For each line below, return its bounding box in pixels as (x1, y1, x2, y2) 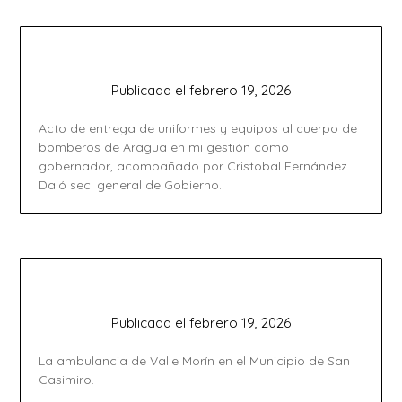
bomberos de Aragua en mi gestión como (39, 139, 290, 156)
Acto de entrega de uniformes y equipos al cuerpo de (39, 120, 358, 137)
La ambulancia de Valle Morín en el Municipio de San (39, 353, 351, 370)
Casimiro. (39, 371, 95, 389)
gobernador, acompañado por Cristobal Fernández (39, 158, 348, 175)
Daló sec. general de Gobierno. (39, 177, 223, 194)
